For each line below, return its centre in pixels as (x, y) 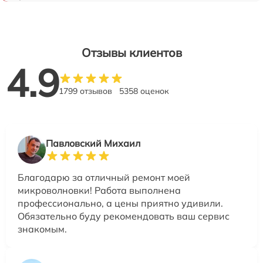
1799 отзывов (85, 91)
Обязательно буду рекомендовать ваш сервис (124, 216)
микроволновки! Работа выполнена (99, 190)
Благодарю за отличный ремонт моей (104, 178)
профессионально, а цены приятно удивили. (120, 203)
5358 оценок (144, 91)
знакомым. (42, 229)
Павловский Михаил (93, 144)
